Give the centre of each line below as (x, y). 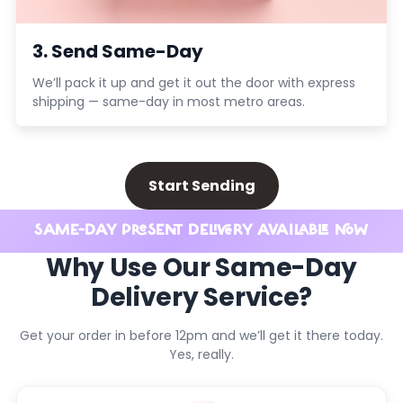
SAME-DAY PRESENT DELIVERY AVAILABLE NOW (201, 232)
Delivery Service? (201, 298)
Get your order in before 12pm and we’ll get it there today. (201, 336)
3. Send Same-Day (117, 52)
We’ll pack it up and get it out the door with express (193, 83)
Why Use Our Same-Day (201, 268)
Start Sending (201, 186)
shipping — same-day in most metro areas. (168, 102)
